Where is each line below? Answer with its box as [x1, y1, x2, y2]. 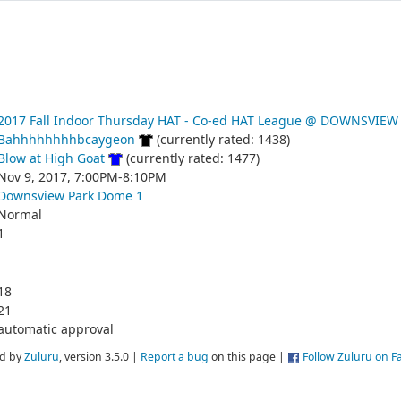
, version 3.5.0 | [59, 349, 141, 365]
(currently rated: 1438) [152, 131, 290, 148]
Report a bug [141, 349, 209, 365]
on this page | [209, 349, 287, 365]
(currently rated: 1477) [122, 149, 260, 166]
